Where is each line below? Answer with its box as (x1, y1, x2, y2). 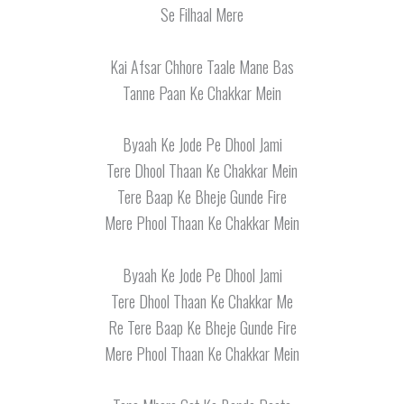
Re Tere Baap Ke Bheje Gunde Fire (107, 316, 297, 340)
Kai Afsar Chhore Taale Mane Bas (110, 54, 294, 78)
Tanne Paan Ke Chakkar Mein (123, 80, 281, 105)
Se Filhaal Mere (161, 2, 243, 26)
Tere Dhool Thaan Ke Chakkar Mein (106, 159, 298, 183)
